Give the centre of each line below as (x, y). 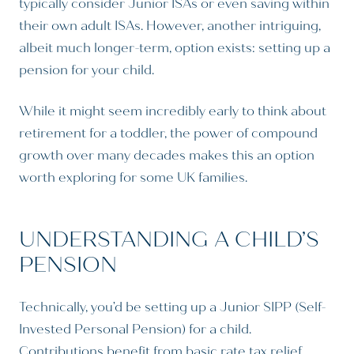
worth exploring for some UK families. (133, 178)
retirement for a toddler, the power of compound (168, 134)
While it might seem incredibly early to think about (173, 111)
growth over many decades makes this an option (167, 156)
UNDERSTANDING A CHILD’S (169, 239)
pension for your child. (87, 70)
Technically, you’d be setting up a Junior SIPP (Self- (173, 307)
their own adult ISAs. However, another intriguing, (170, 26)
